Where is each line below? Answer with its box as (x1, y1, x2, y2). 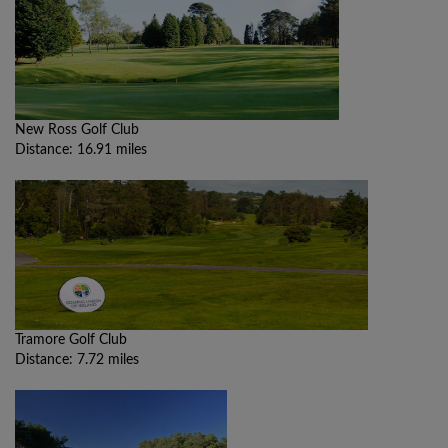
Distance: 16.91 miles (15, 143, 147, 158)
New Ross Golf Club (15, 123, 139, 138)
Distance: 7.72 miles (15, 353, 139, 368)
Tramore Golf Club (15, 333, 127, 348)
